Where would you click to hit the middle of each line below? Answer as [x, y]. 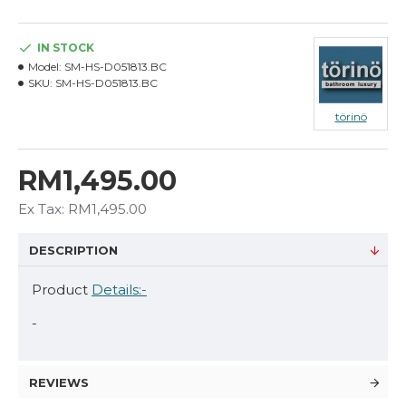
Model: [45, 67]
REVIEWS [59, 382]
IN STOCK [66, 48]
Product [62, 290]
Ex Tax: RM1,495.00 [82, 209]
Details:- [119, 290]
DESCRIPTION [73, 250]
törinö [351, 116]
